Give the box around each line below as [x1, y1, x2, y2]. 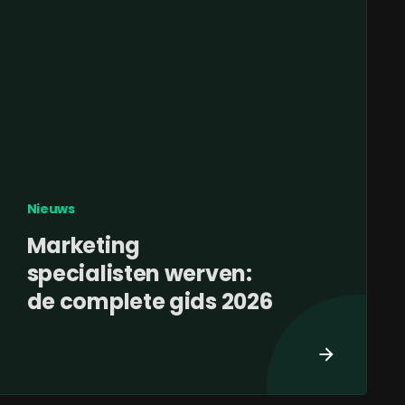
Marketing [26, 231, 140, 261]
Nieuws [26, 200, 75, 219]
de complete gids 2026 [26, 287, 273, 317]
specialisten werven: [26, 259, 252, 289]
